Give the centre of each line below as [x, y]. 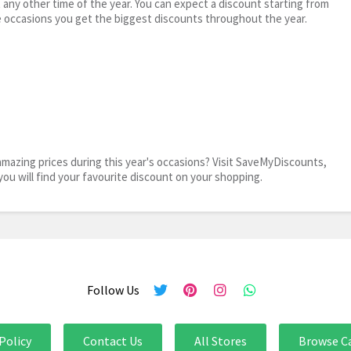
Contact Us [113, 341]
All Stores [221, 341]
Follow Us [113, 290]
